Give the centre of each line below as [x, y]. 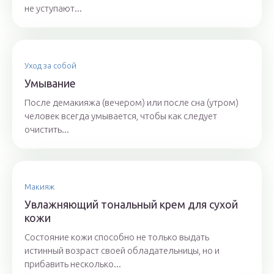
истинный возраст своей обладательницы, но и [122, 250]
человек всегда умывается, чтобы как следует [121, 116]
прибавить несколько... [73, 264]
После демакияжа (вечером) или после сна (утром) [131, 102]
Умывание [50, 83]
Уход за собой [50, 65]
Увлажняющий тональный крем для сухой [131, 204]
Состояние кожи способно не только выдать [117, 237]
